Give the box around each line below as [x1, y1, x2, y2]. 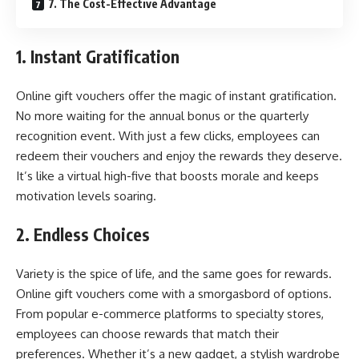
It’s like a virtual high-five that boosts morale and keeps [16, 167, 319, 184]
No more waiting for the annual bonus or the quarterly [16, 107, 309, 123]
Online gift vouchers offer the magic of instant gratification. [16, 87, 337, 103]
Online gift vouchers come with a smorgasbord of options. [16, 285, 332, 301]
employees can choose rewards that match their [16, 325, 279, 341]
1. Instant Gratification [16, 46, 179, 67]
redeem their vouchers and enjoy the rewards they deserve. [16, 147, 342, 163]
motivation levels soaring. [16, 188, 156, 204]
